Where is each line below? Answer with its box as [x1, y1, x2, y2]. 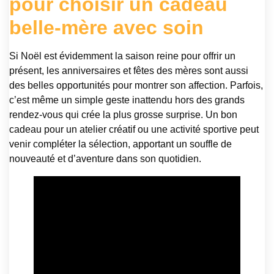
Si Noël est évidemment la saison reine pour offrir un [9, 50, 235, 61]
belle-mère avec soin [9, 16, 204, 39]
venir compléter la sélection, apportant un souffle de [9, 138, 232, 149]
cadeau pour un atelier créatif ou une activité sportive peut [9, 124, 259, 135]
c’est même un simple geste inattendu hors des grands [9, 94, 245, 105]
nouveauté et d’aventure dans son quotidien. [9, 153, 201, 164]
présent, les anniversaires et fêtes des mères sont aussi [9, 65, 248, 76]
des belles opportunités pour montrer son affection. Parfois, [9, 80, 263, 91]
